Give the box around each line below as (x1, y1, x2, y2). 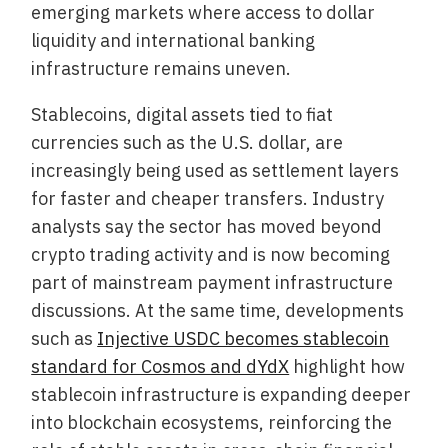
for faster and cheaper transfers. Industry (31, 186, 385, 210)
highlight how (289, 354, 406, 378)
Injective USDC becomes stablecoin (97, 326, 390, 350)
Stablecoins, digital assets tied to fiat (31, 102, 334, 126)
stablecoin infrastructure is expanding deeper (31, 382, 412, 406)
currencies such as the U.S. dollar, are (31, 130, 344, 154)
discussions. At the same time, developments (31, 298, 405, 322)
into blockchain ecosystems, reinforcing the (31, 410, 393, 434)
